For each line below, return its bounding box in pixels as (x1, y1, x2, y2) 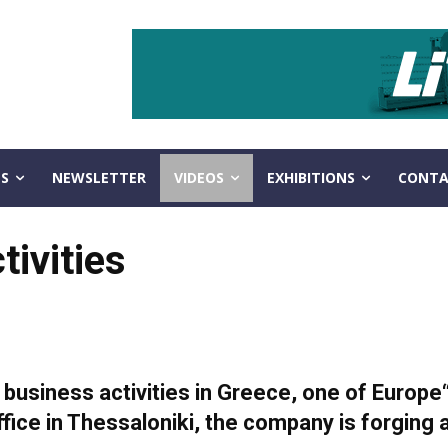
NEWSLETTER (51, 168, 146, 187)
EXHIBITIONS (266, 168, 355, 187)
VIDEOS (173, 168, 224, 187)
